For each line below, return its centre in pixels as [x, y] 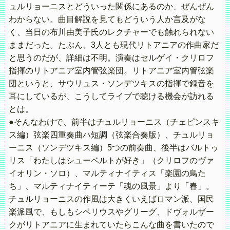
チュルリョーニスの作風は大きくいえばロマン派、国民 [111, 199]
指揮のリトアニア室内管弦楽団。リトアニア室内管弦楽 [111, 71]
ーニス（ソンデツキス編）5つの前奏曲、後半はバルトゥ [113, 148]
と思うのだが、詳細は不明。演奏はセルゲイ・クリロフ [111, 58]
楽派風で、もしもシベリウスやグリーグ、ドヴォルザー [111, 212]
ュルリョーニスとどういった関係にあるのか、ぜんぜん [111, 7]
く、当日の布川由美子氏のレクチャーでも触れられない [111, 32]
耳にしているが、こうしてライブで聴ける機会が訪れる [111, 97]
